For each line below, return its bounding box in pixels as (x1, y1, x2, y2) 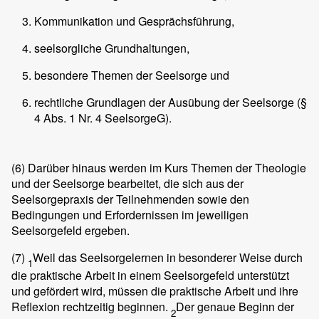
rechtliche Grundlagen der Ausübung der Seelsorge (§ (34, 93, 307, 110)
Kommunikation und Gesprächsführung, (34, 12, 234, 29)
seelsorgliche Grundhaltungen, (34, 39, 189, 56)
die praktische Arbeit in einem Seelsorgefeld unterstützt (11, 267, 289, 284)
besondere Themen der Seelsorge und (34, 66, 229, 83)
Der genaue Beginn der (176, 298, 294, 315)
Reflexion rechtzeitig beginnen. (11, 298, 171, 315)
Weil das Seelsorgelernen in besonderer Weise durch (33, 249, 303, 266)
